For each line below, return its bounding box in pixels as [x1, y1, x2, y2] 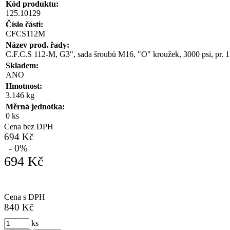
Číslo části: [6, 20, 43, 29]
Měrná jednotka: [6, 102, 65, 111]
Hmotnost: [6, 81, 42, 90]
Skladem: [6, 61, 39, 70]
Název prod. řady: [6, 40, 69, 49]
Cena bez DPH [4, 122, 53, 131]
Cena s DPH [4, 192, 45, 201]
